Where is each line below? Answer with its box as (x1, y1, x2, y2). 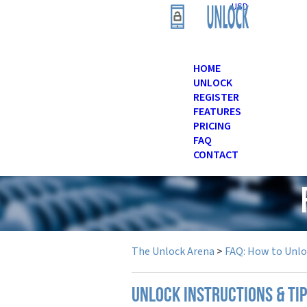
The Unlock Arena (132, 244, 214, 259)
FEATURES (193, 104, 241, 119)
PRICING (193, 119, 231, 134)
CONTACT (193, 147, 238, 162)
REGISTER (193, 90, 239, 105)
